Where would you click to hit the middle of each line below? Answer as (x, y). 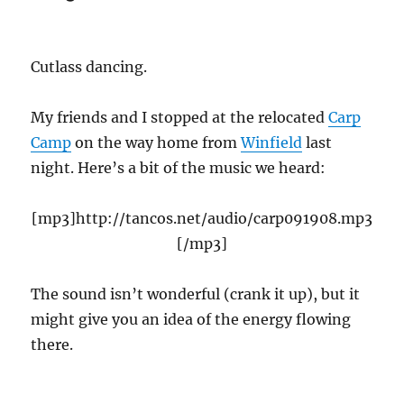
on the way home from (156, 143)
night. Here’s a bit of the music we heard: (179, 168)
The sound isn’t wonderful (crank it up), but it (196, 294)
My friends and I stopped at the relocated (180, 118)
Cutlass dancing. (89, 67)
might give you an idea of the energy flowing (191, 320)
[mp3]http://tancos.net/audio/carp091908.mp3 (202, 219)
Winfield (272, 143)
